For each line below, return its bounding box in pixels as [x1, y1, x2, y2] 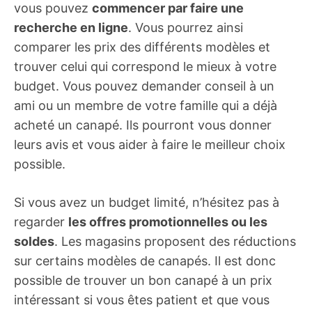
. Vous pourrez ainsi [128, 20, 243, 35]
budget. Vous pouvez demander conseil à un [14, 79, 274, 93]
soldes [14, 234, 54, 249]
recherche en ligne [14, 20, 128, 35]
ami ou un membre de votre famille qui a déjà [14, 98, 277, 113]
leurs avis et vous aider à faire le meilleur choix [14, 137, 286, 152]
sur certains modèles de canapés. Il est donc [14, 253, 276, 268]
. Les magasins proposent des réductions [54, 234, 296, 249]
